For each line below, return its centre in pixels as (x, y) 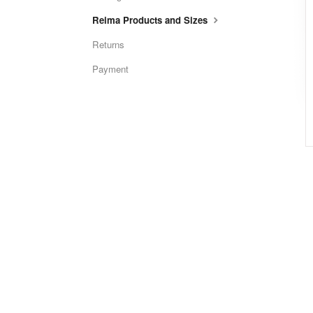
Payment (110, 69)
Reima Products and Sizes (151, 20)
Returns (108, 44)
